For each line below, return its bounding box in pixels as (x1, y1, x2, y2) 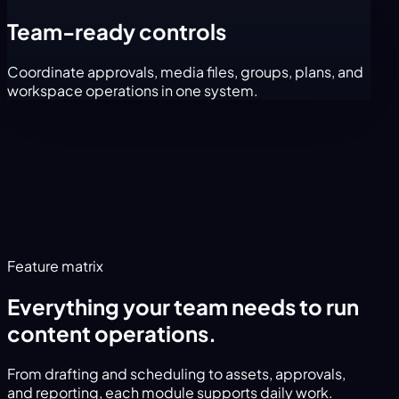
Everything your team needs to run (7, 293, 359, 321)
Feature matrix (7, 256, 103, 276)
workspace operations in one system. (7, 81, 258, 101)
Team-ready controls (7, 18, 226, 45)
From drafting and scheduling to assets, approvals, (7, 363, 346, 383)
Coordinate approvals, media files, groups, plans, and (7, 62, 363, 82)
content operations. (7, 320, 216, 347)
